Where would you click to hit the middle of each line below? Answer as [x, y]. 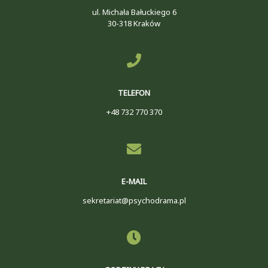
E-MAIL [134, 182]
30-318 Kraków [134, 24]
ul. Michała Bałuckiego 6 [134, 12]
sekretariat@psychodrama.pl [134, 201]
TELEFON [134, 93]
